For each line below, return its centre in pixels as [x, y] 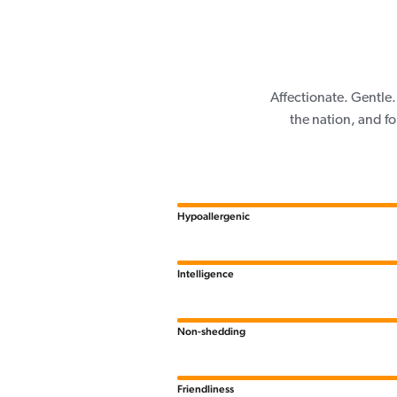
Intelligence [205, 274]
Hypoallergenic [213, 217]
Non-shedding [211, 332]
